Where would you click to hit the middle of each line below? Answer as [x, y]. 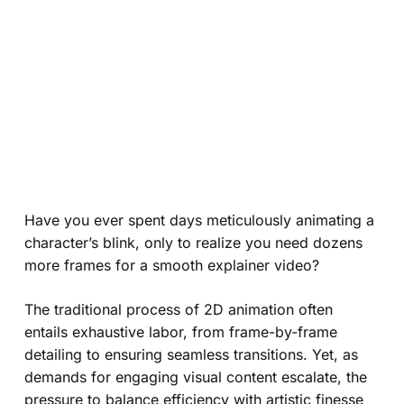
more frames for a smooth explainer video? [171, 265]
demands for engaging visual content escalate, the [195, 376]
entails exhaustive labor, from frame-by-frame [180, 331]
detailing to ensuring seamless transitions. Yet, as [191, 354]
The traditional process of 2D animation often [178, 309]
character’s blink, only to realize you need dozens [193, 242]
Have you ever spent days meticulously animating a [199, 220]
